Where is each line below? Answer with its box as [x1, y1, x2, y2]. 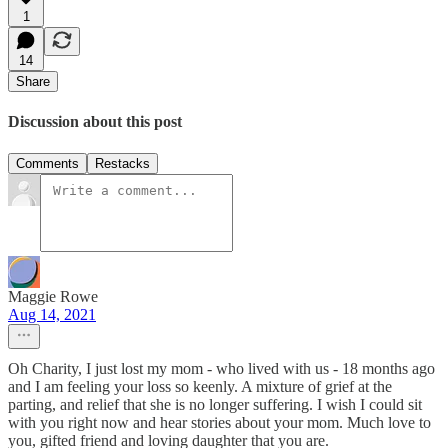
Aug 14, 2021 [8, 305, 96, 323]
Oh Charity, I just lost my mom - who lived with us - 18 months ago [8, 359, 435, 377]
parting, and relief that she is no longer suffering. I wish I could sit [8, 395, 422, 413]
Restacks [95, 155, 150, 171]
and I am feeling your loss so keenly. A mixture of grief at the [8, 377, 392, 395]
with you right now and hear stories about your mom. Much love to [8, 413, 431, 431]
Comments [16, 155, 79, 171]
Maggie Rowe [8, 287, 98, 305]
